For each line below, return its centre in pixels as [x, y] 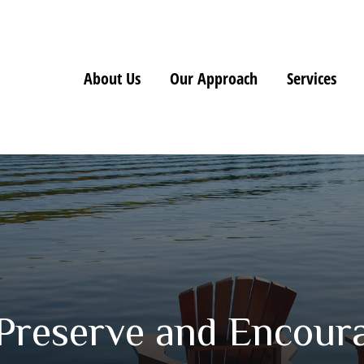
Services [311, 78]
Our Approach [213, 78]
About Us [112, 78]
